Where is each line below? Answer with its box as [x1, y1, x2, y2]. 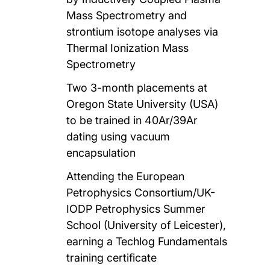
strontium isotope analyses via [66, 25, 219, 38]
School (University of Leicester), [66, 218, 227, 231]
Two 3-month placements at [66, 81, 208, 94]
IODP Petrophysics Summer [66, 202, 206, 215]
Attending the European [66, 169, 185, 183]
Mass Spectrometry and [66, 8, 187, 22]
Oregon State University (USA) [66, 97, 219, 110]
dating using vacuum [66, 130, 171, 143]
